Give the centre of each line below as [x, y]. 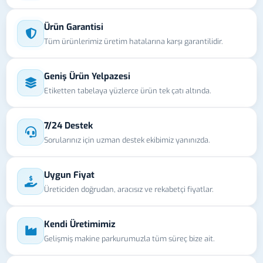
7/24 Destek [68, 125]
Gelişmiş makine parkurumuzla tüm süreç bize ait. [129, 238]
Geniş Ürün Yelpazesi [87, 76]
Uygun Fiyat [69, 175]
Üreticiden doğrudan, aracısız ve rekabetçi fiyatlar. [129, 189]
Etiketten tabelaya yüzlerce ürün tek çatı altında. [128, 90]
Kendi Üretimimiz [80, 224]
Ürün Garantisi [74, 27]
